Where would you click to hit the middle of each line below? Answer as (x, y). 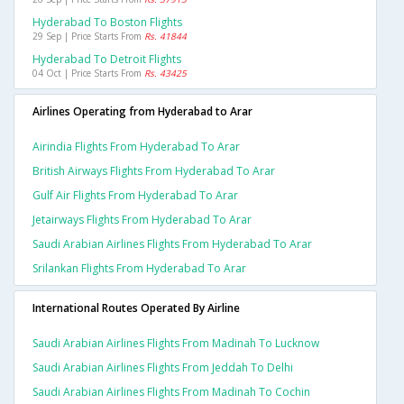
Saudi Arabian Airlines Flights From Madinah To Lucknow (176, 344)
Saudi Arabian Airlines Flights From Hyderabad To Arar (172, 244)
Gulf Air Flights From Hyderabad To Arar (135, 196)
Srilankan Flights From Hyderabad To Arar (139, 269)
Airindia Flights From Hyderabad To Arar (136, 147)
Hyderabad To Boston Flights (107, 23)
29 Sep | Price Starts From (88, 37)
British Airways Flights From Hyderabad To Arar (154, 171)
